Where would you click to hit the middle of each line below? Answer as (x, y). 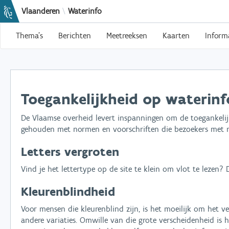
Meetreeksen (127, 36)
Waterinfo (85, 11)
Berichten (75, 36)
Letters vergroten (70, 152)
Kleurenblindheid (68, 191)
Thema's (29, 36)
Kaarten (176, 36)
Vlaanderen (41, 11)
